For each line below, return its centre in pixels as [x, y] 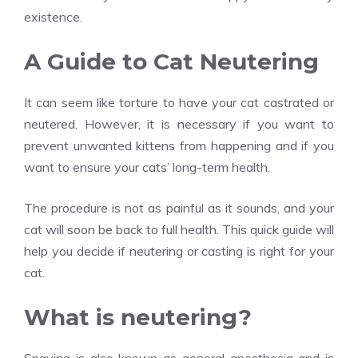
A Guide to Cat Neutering [171, 62]
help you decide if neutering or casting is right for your [179, 251]
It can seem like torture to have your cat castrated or [179, 102]
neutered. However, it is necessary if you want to [179, 124]
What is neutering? [138, 317]
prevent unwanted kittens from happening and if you [179, 145]
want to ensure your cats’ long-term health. [147, 167]
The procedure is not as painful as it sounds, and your [179, 208]
